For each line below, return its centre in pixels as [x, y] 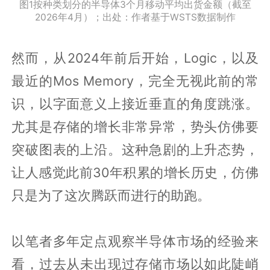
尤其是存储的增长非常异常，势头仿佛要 [135, 127]
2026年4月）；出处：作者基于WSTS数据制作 [135, 17]
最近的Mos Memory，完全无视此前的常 [135, 81]
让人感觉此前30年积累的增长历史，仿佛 [135, 173]
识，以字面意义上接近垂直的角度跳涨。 [135, 104]
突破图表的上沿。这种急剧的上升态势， [135, 150]
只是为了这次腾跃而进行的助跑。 [111, 196]
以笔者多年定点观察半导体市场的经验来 [135, 241]
